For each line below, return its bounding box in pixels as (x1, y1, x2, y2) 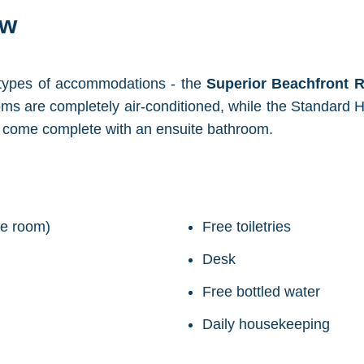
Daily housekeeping (202, 316, 330, 332)
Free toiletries (202, 219, 291, 235)
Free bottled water (202, 284, 320, 300)
